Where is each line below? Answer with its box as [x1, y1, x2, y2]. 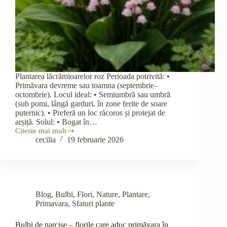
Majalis [15, 156, 37, 165]
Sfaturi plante [72, 199, 115, 208]
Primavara [35, 199, 68, 208]
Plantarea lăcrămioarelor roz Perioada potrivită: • [15, 72, 170, 81]
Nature [96, 190, 118, 199]
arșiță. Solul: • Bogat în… [15, 118, 97, 127]
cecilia [35, 135, 56, 144]
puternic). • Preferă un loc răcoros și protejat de [15, 108, 165, 118]
